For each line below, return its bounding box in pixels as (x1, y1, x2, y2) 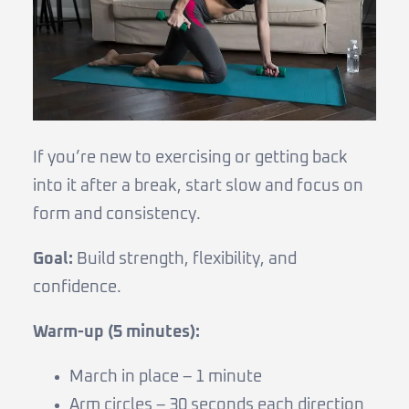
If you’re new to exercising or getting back (33, 150, 348, 167)
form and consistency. (33, 206, 201, 224)
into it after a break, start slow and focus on (33, 178, 363, 195)
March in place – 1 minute (69, 369, 262, 386)
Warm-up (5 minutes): (33, 324, 200, 341)
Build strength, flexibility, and (73, 251, 297, 268)
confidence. (33, 279, 121, 297)
